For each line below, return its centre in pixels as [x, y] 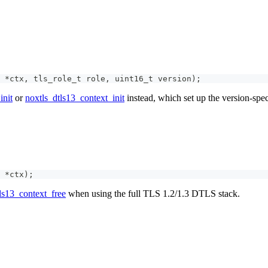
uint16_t [134, 78]
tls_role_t [57, 78]
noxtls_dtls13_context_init [75, 98]
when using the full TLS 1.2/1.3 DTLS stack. [153, 194]
